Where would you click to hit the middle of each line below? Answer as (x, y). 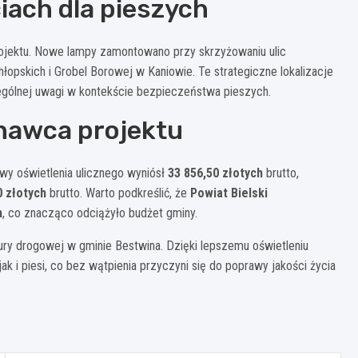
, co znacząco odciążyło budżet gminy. (100, 213)
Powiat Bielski (229, 193)
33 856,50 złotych (215, 173)
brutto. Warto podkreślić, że (118, 193)
